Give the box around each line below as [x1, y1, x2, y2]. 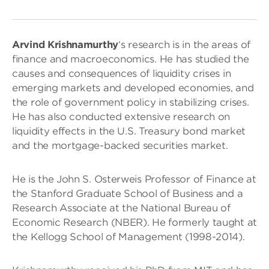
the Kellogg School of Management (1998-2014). [12, 231, 245, 243]
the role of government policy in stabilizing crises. [12, 97, 249, 108]
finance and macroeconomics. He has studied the [12, 53, 249, 65]
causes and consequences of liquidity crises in [12, 68, 231, 79]
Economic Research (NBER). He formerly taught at [12, 217, 257, 228]
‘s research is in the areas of [118, 39, 250, 50]
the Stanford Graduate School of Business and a [12, 188, 243, 199]
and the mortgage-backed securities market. [12, 140, 228, 151]
